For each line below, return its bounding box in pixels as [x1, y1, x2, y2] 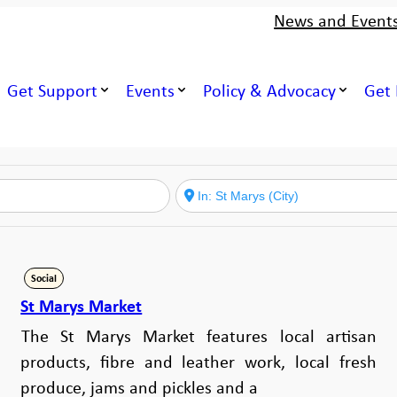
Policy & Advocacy [203, 77, 337, 102]
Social [30, 270, 57, 285]
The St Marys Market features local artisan [20, 323, 377, 347]
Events [126, 77, 175, 102]
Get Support [7, 77, 98, 102]
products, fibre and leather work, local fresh [20, 348, 377, 373]
